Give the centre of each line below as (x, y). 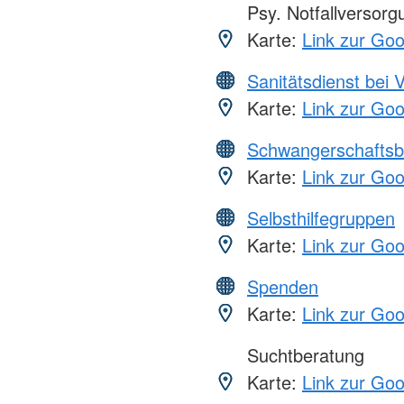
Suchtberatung (303, 354)
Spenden (283, 286)
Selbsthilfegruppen (321, 217)
